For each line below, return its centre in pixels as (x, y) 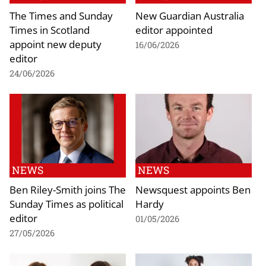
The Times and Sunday (61, 15)
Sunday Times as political (66, 204)
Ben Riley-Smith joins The (68, 190)
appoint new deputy (56, 44)
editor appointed (174, 29)
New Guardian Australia (190, 15)
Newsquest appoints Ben (193, 190)
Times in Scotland (50, 29)
